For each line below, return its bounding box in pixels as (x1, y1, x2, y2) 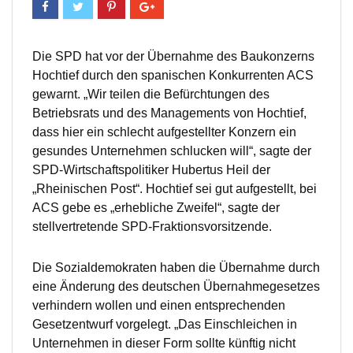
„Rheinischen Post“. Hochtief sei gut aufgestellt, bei (32, 182, 317, 196)
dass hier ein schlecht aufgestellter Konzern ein (32, 125, 296, 139)
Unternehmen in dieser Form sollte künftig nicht (32, 336, 295, 351)
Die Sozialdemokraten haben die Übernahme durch (32, 261, 320, 275)
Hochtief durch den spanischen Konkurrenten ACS (32, 69, 314, 83)
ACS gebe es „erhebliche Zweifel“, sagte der (32, 201, 280, 215)
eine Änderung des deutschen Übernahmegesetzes (32, 280, 320, 294)
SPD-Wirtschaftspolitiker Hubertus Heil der (32, 163, 270, 177)
